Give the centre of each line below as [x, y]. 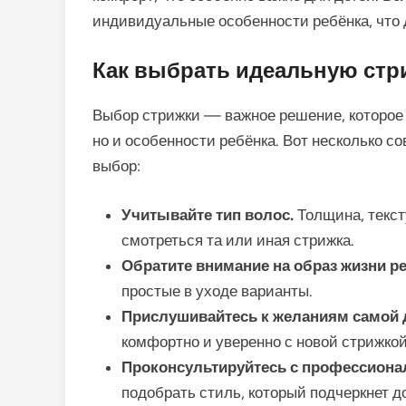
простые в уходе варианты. [217, 290]
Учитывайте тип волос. [208, 214]
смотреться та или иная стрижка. [238, 240]
